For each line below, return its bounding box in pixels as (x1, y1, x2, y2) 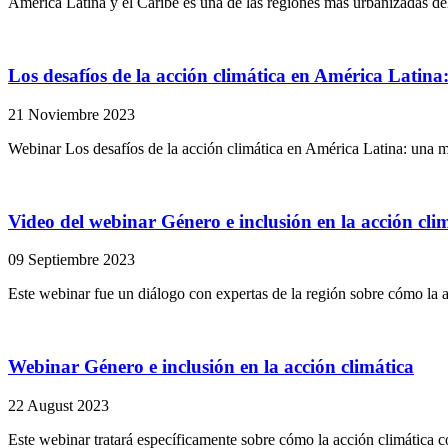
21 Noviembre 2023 (8, 105, 135, 123)
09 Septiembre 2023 (8, 251, 135, 269)
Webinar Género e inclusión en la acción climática (8, 355, 414, 377)
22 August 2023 (8, 396, 109, 414)
